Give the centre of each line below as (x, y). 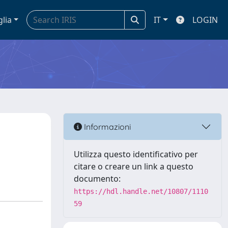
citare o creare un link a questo (134, 166)
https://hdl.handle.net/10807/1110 (141, 191)
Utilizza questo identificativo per (136, 154)
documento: (97, 179)
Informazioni (106, 126)
